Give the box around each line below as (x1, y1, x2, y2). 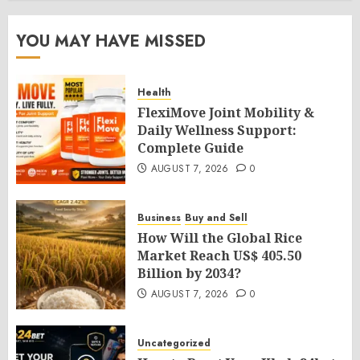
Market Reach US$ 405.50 (137, 247, 301, 264)
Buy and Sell (185, 211, 247, 225)
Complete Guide (137, 139, 243, 157)
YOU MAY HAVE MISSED (16, 30, 206, 53)
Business (137, 211, 181, 225)
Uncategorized (137, 336, 211, 350)
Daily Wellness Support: (137, 121, 297, 139)
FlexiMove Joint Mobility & (137, 104, 314, 121)
